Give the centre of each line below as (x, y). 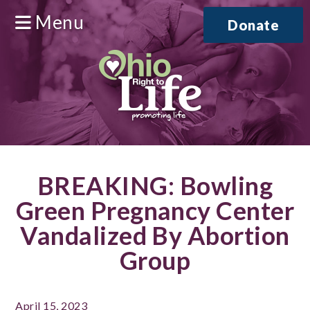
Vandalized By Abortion (155, 235)
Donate (253, 25)
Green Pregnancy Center (155, 210)
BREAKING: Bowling (155, 185)
